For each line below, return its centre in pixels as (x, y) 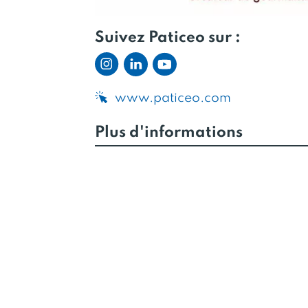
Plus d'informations (168, 133)
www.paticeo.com (173, 98)
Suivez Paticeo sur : (167, 38)
